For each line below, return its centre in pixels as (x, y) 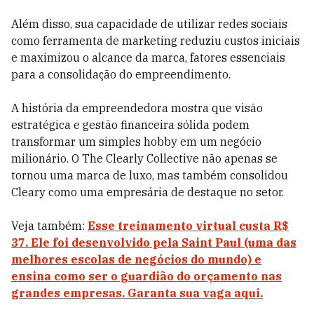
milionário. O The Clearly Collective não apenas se (144, 158)
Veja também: (49, 226)
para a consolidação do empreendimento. (121, 74)
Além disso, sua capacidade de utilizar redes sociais (149, 24)
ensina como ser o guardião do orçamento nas (146, 276)
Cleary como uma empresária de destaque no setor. (148, 192)
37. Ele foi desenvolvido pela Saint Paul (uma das (154, 243)
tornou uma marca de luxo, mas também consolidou (150, 175)
